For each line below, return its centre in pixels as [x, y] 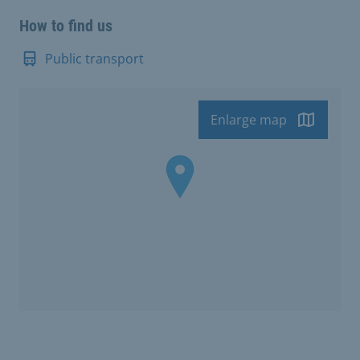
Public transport [94, 58]
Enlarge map [249, 119]
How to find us [66, 25]
